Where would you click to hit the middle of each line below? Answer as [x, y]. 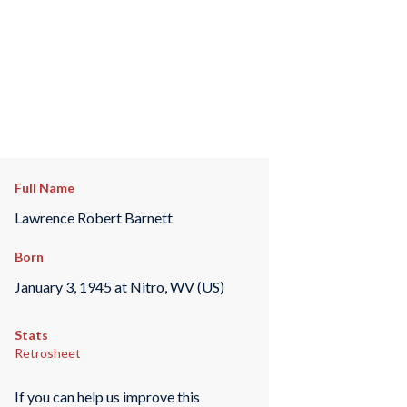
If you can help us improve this [107, 396]
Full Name [44, 188]
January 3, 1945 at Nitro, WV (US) [119, 286]
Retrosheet [47, 353]
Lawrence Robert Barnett [93, 217]
